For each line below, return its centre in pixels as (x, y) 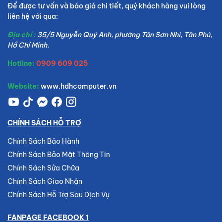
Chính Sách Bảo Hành (43, 141)
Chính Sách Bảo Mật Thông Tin (59, 155)
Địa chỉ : (22, 35)
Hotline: (21, 63)
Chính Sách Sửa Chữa (43, 168)
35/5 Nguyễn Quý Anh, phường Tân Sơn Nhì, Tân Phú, (125, 35)
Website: (23, 86)
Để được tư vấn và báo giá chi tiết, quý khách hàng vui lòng (107, 6)
